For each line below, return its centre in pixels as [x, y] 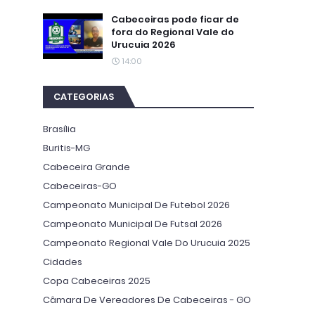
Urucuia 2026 [143, 45]
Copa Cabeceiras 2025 [97, 281]
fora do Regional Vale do [173, 32]
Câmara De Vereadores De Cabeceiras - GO [147, 300]
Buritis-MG [66, 148]
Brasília [59, 129]
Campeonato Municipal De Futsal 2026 [133, 224]
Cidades [63, 262]
